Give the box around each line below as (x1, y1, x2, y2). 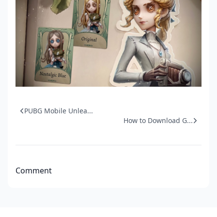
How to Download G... (124, 116, 193, 125)
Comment (15, 165, 52, 176)
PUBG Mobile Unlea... (24, 106, 93, 116)
